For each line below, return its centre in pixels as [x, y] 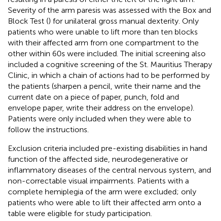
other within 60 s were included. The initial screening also [107, 53]
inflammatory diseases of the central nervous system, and [110, 170]
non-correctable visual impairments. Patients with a [98, 181]
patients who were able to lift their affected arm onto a [105, 202]
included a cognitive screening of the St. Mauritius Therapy [110, 64]
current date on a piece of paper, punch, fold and [93, 97]
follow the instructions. [48, 129]
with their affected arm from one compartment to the [103, 42]
